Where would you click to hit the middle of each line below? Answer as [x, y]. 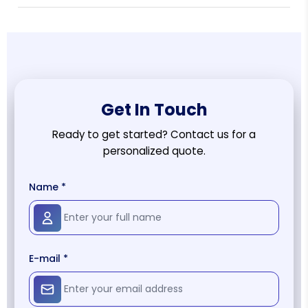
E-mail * [48, 259]
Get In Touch [154, 110]
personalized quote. [154, 151]
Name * [47, 187]
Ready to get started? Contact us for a [154, 135]
